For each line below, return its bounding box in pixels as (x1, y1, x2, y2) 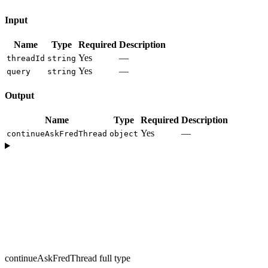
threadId (7, 54, 45, 63)
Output (5, 90, 34, 100)
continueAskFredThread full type (5, 253, 130, 263)
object (109, 129, 138, 138)
